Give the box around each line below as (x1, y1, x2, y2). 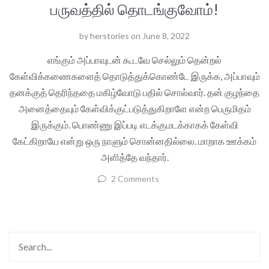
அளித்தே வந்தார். (100, 151, 169, 163)
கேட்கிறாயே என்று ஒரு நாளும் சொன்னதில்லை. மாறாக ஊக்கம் (13, 134, 256, 147)
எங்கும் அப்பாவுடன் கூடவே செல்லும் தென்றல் (47, 53, 222, 65)
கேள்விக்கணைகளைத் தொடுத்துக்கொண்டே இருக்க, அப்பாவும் (9, 70, 260, 82)
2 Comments (111, 173, 159, 184)
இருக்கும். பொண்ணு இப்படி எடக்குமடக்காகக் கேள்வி (31, 118, 238, 130)
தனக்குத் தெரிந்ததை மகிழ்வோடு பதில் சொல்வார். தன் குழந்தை (10, 86, 259, 98)
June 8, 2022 (142, 30, 190, 41)
